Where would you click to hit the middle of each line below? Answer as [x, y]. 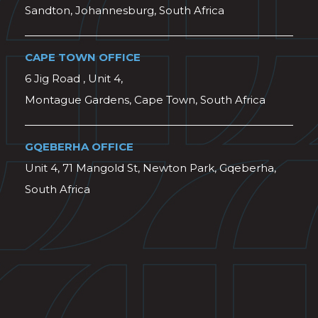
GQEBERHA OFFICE [79, 147]
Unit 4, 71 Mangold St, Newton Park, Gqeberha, [150, 168]
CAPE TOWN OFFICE [83, 57]
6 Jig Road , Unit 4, [74, 78]
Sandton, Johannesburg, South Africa [125, 10]
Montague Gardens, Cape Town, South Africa [145, 100]
